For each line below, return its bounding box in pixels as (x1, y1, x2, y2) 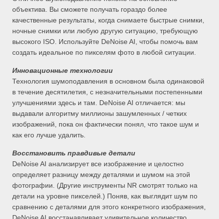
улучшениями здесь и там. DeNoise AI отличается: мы (12, 99, 185, 107)
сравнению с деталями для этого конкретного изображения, (12, 203, 206, 211)
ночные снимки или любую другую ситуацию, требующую (12, 27, 198, 35)
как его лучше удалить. (12, 131, 86, 139)
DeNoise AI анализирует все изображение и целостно (12, 160, 184, 168)
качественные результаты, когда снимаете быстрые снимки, (12, 16, 204, 24)
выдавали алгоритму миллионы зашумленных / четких (12, 109, 187, 118)
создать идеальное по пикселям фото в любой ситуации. (12, 48, 196, 57)
